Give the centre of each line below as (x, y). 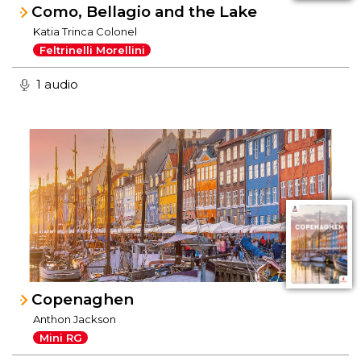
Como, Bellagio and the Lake (145, 12)
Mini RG (60, 337)
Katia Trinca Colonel (85, 31)
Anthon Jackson (75, 319)
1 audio (57, 84)
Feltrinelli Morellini (92, 50)
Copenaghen (83, 300)
